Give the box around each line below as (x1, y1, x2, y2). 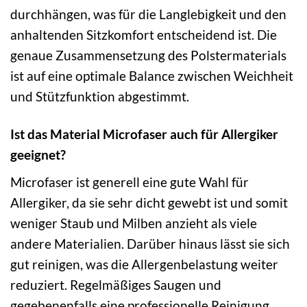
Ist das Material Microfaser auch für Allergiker (10, 126, 278, 143)
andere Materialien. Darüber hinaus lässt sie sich (10, 235, 290, 251)
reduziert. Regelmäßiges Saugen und (10, 276, 221, 293)
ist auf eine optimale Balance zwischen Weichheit (10, 68, 293, 84)
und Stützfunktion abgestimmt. (10, 88, 189, 105)
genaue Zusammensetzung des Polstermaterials (10, 47, 286, 64)
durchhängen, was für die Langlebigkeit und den (10, 6, 286, 23)
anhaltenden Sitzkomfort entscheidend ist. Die (10, 27, 277, 43)
